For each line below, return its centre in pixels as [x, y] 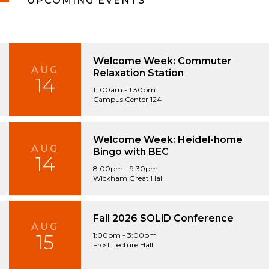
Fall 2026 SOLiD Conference [163, 218]
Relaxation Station [138, 73]
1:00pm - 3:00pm [125, 235]
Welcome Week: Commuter [162, 61]
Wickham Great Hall [128, 178]
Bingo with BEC [131, 151]
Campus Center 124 [127, 99]
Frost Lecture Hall [123, 244]
